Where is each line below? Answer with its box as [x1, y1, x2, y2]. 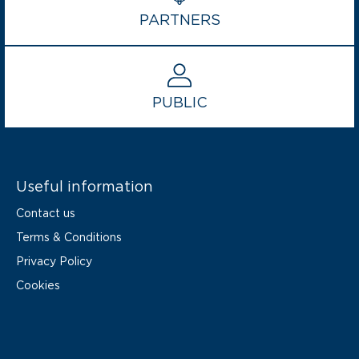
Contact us [16, 205, 75, 220]
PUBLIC [151, 92, 208, 111]
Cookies [16, 277, 60, 292]
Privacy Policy [16, 253, 92, 268]
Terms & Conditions [16, 229, 122, 244]
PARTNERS [139, 10, 220, 28]
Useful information [16, 176, 153, 195]
